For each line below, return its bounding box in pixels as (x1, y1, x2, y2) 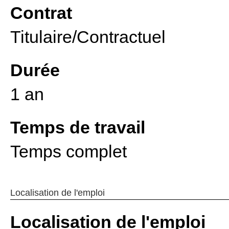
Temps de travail (10, 118, 145, 137)
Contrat (10, 3, 72, 22)
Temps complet (10, 142, 127, 161)
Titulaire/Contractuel (10, 27, 166, 47)
